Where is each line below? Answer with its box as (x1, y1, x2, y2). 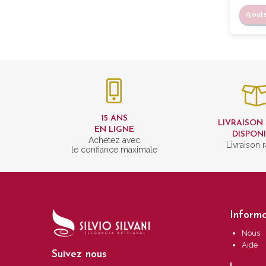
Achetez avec (88, 135, 140, 145)
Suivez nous (52, 248, 107, 260)
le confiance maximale (71, 144, 157, 154)
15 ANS (100, 113, 128, 123)
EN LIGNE (94, 125, 134, 134)
